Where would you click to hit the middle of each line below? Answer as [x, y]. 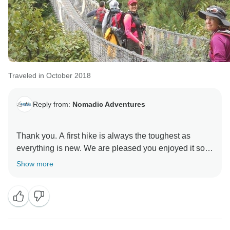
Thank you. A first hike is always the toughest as [103, 136]
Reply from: [53, 104]
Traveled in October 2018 [50, 76]
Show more [35, 164]
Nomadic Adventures [109, 104]
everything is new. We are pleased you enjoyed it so [111, 148]
